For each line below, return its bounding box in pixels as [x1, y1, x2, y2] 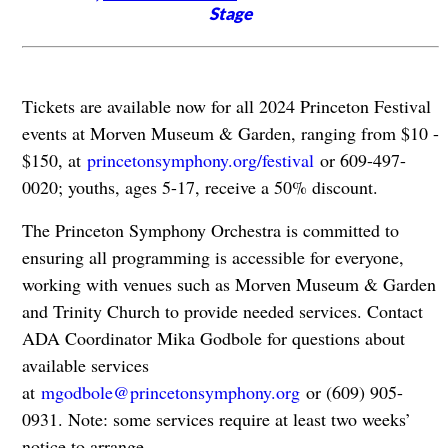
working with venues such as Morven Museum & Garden [21, 272, 436, 296]
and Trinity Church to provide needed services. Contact [21, 299, 423, 323]
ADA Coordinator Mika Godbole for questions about [21, 326, 405, 350]
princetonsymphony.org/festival [86, 148, 314, 172]
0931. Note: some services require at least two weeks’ [21, 407, 411, 431]
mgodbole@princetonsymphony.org [40, 380, 300, 404]
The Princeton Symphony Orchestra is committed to [21, 218, 399, 242]
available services [21, 353, 149, 377]
